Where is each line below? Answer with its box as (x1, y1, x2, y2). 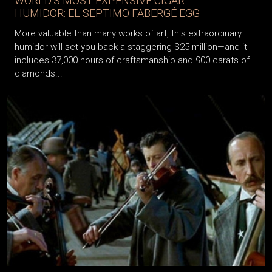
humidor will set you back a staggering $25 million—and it (15, 41, 247, 52)
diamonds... (15, 67, 63, 79)
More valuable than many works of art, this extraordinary (15, 27, 242, 39)
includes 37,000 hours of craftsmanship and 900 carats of (15, 54, 250, 66)
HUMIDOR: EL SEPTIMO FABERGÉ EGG (15, 6, 200, 19)
